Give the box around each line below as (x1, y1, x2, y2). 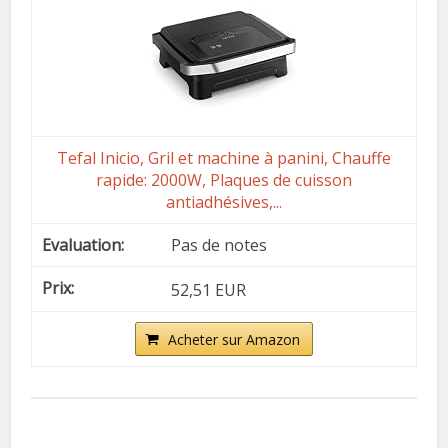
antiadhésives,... (166, 191, 282, 214)
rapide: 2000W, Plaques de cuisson (96, 169, 352, 192)
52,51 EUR (171, 278, 247, 301)
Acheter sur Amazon (168, 329, 300, 349)
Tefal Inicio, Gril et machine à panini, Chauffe (57, 147, 391, 170)
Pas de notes (171, 234, 268, 257)
